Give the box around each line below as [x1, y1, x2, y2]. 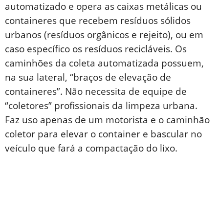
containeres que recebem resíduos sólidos [5, 14, 191, 27]
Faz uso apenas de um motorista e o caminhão [5, 113, 210, 126]
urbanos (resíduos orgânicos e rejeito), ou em [5, 28, 203, 41]
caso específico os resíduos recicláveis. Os [5, 42, 187, 55]
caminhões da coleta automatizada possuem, [5, 56, 204, 69]
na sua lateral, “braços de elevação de [5, 70, 171, 84]
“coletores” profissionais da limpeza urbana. [5, 99, 197, 112]
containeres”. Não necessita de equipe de [5, 85, 187, 98]
